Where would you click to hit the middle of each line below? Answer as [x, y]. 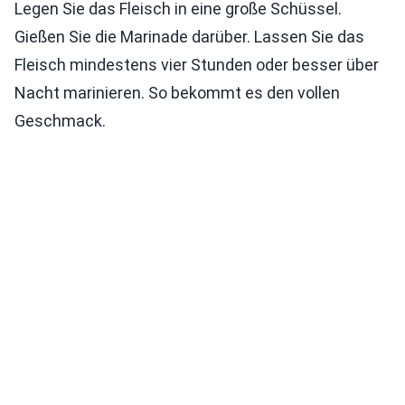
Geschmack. [60, 121]
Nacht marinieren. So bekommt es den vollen [177, 93]
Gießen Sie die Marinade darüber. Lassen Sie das [189, 37]
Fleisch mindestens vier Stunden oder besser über [197, 65]
